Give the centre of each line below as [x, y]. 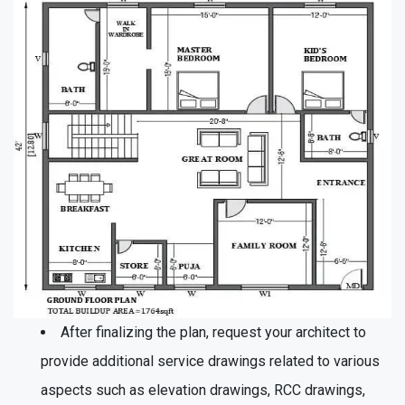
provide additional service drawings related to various [210, 361]
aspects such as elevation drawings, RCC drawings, [203, 390]
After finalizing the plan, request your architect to [213, 332]
